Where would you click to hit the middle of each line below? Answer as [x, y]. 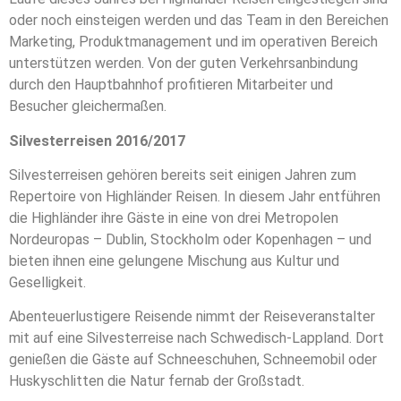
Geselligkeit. [47, 282]
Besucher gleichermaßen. [88, 107]
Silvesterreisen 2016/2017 [97, 141]
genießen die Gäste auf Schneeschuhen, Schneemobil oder [193, 360]
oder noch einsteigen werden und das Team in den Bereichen [199, 21]
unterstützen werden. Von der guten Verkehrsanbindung [183, 64]
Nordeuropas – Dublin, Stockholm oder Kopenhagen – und [190, 239]
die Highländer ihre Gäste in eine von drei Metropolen [174, 218]
